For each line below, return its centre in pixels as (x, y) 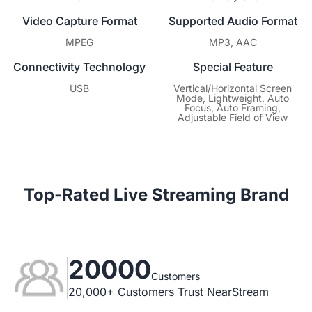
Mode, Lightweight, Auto (233, 97)
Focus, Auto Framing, (233, 107)
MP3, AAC (233, 42)
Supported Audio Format (233, 21)
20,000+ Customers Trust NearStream (169, 291)
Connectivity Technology (79, 67)
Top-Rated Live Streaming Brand (156, 194)
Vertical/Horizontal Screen (233, 88)
